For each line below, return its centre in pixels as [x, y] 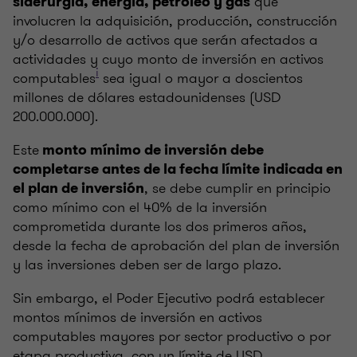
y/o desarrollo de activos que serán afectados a [165, 40]
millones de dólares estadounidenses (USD [147, 98]
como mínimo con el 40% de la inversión [140, 208]
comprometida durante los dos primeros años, [160, 227]
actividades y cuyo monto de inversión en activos [168, 59]
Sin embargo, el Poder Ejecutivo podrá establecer [169, 298]
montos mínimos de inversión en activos [137, 318]
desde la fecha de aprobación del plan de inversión [176, 246]
